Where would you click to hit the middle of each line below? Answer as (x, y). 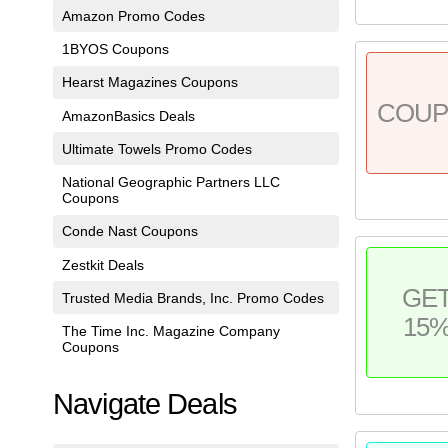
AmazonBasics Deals (128, 115)
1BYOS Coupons (115, 49)
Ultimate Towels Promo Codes (156, 148)
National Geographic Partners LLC (170, 182)
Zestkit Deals (102, 264)
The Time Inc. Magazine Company (170, 331)
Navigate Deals (145, 403)
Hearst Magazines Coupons (149, 82)
